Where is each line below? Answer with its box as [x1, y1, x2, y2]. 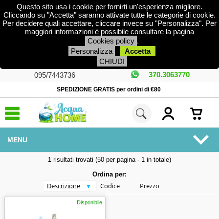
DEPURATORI [7, 160, 51, 169]
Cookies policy [88, 37, 134, 45]
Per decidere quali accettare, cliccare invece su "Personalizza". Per [2, 19, 217, 27]
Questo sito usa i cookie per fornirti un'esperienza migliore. [17, 2, 202, 11]
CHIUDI [99, 57, 125, 66]
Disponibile [76, 199, 102, 206]
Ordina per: [92, 171, 127, 178]
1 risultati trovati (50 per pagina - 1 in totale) [48, 156, 171, 164]
